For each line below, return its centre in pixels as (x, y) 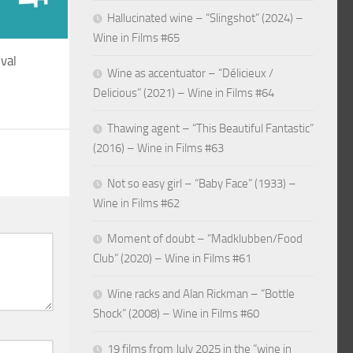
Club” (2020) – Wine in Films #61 (172, 258)
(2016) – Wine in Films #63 (158, 148)
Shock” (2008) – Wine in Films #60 (176, 313)
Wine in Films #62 (136, 203)
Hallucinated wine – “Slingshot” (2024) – (205, 18)
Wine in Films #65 (136, 37)
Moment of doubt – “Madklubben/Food (205, 238)
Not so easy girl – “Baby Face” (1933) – (202, 183)
